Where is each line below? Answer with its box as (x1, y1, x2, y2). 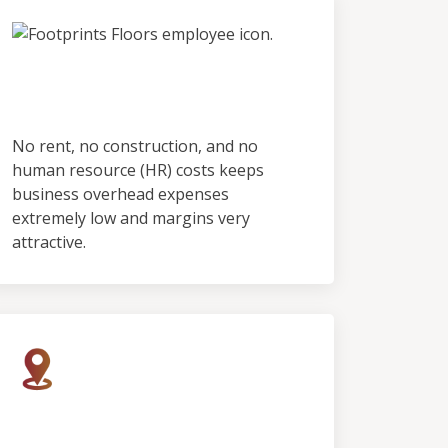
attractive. (12, 231, 86, 253)
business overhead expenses (12, 183, 229, 205)
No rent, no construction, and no (12, 135, 258, 157)
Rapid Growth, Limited (12, 402, 298, 433)
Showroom (12, 86, 148, 117)
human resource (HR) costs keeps (12, 159, 264, 181)
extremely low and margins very (12, 207, 250, 229)
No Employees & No (12, 54, 253, 85)
